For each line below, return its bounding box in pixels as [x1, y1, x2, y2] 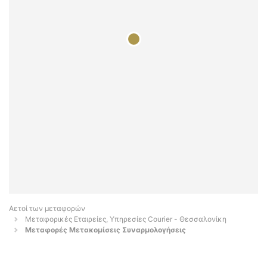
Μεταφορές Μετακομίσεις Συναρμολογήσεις [25, 225, 186, 235]
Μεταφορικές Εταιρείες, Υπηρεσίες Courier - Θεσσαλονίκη [25, 215, 226, 224]
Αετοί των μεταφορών [9, 204, 85, 213]
